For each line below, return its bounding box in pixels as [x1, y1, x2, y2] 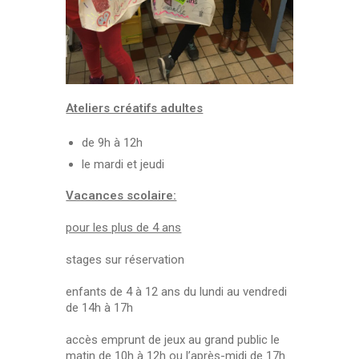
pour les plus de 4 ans [66, 220, 182, 236]
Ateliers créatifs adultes [66, 101, 204, 116]
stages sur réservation [66, 252, 185, 268]
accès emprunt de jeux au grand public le [66, 333, 280, 348]
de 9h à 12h [82, 135, 143, 151]
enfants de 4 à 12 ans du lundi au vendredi [66, 284, 288, 300]
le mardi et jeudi [82, 157, 165, 172]
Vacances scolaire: [66, 188, 177, 204]
